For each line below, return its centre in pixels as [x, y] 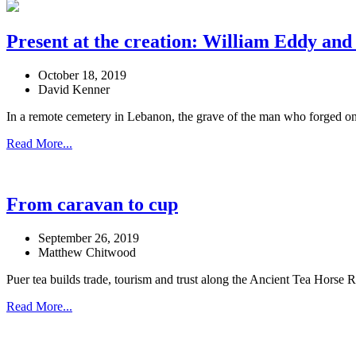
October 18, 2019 [82, 75]
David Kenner [74, 90]
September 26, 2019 [89, 238]
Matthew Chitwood [87, 252]
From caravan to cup [92, 204]
